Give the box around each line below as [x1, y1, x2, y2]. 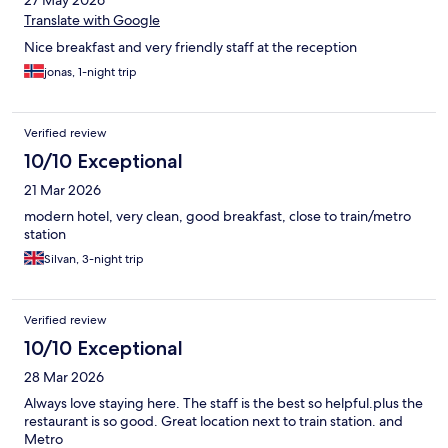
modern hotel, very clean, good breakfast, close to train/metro [24, 207, 411, 226]
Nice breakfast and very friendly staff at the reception [24, 38, 357, 57]
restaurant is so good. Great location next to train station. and [24, 412, 403, 431]
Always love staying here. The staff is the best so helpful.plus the [24, 394, 423, 413]
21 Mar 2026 [24, 181, 101, 200]
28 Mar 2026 [24, 368, 104, 387]
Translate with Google [24, 11, 160, 30]
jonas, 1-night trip [44, 64, 137, 81]
